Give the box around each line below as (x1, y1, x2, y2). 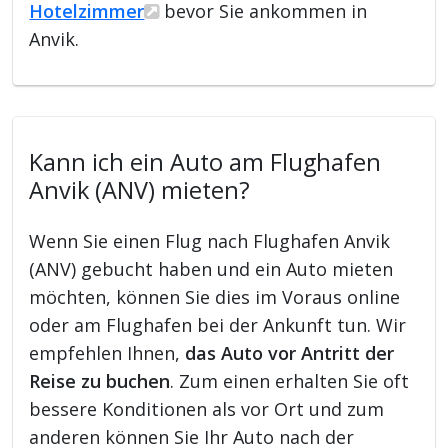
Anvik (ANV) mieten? (29, 173, 251, 206)
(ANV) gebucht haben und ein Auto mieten (29, 256, 394, 281)
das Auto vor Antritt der (185, 340, 395, 365)
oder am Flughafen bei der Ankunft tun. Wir (29, 312, 407, 337)
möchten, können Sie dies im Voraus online (29, 284, 401, 309)
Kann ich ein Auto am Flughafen (29, 145, 382, 178)
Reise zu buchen (29, 368, 171, 393)
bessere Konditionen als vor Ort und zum (29, 396, 385, 421)
